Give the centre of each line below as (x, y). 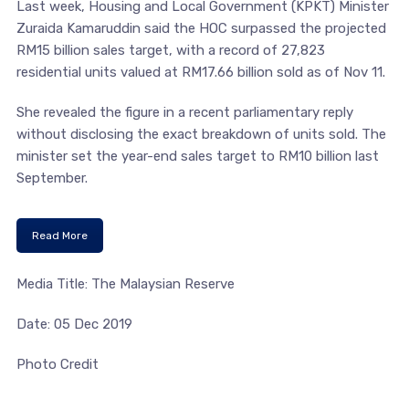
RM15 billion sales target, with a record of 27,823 (170, 50)
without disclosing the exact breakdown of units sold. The (201, 134)
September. (52, 178)
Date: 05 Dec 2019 (74, 324)
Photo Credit (57, 364)
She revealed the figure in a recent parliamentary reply (184, 112)
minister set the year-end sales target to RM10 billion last (197, 156)
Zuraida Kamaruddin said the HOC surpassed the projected (201, 28)
